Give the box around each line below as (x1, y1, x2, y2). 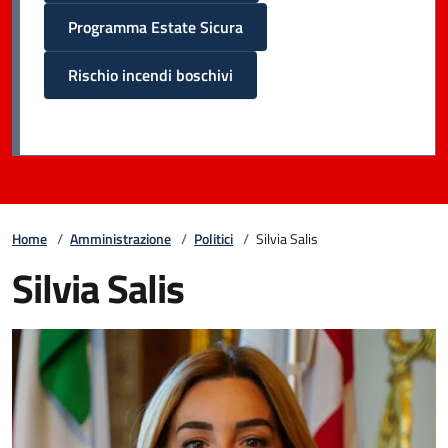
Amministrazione (70, 228, 171, 249)
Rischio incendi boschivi (68, 63, 233, 87)
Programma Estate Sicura (68, 15, 243, 39)
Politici (194, 228, 233, 249)
